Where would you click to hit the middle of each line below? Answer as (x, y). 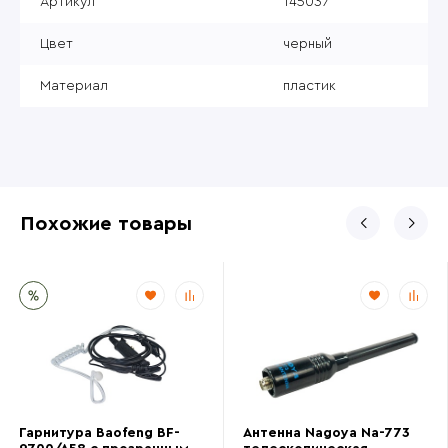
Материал (74, 85)
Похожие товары (106, 223)
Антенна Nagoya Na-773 (326, 432)
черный (307, 43)
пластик (309, 85)
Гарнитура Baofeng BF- (99, 432)
